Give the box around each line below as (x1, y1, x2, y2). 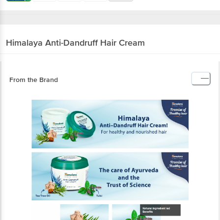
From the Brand (9, 53, 58, 61)
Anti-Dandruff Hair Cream (45, 14, 145, 26)
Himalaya (6, 14, 43, 26)
